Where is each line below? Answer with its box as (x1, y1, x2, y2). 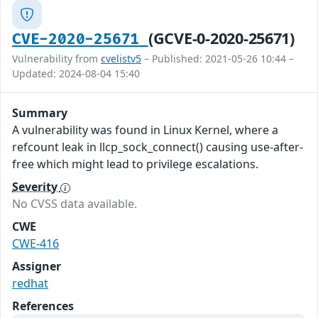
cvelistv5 (101, 52, 141, 66)
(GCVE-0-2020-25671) (148, 28, 295, 49)
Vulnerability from (12, 52, 101, 66)
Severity (12, 179, 60, 195)
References (12, 298, 74, 314)
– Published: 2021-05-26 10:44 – (141, 52, 294, 66)
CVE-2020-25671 (12, 31, 148, 49)
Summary (12, 105, 67, 121)
